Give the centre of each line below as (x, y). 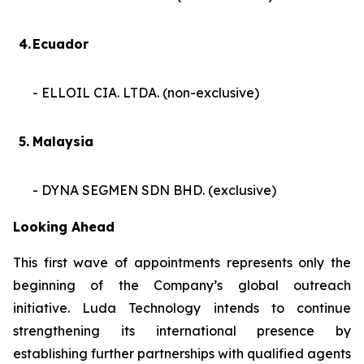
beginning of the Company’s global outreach (182, 285)
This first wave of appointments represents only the (182, 262)
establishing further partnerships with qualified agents (182, 353)
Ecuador (61, 44)
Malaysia (63, 141)
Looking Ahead (64, 227)
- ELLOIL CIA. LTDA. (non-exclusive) (146, 93)
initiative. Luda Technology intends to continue (182, 308)
